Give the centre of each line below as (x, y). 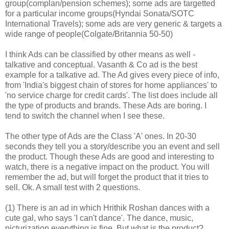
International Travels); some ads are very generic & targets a (113, 24)
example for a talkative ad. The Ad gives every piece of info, (112, 75)
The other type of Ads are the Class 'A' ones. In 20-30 (101, 136)
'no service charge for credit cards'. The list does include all (111, 95)
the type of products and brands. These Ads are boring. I (106, 105)
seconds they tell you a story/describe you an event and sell (112, 146)
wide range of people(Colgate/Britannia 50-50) (89, 34)
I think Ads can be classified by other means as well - (100, 54)
